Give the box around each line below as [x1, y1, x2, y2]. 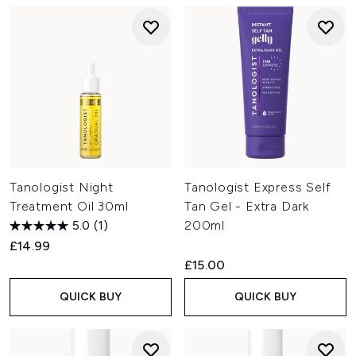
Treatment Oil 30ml [10, 199, 129, 214]
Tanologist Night [10, 180, 114, 195]
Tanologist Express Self [184, 180, 331, 195]
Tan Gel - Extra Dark [184, 199, 310, 214]
